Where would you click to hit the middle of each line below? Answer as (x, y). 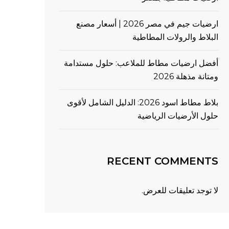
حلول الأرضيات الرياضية (178, 116)
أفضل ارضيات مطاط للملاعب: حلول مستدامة (141, 63)
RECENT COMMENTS (163, 161)
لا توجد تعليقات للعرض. (180, 190)
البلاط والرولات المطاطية (175, 37)
